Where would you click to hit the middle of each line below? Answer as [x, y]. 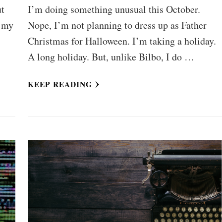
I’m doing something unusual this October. [114, 9]
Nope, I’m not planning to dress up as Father [117, 25]
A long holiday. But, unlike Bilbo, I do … [111, 57]
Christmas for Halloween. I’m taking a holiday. [122, 41]
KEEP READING [60, 84]
